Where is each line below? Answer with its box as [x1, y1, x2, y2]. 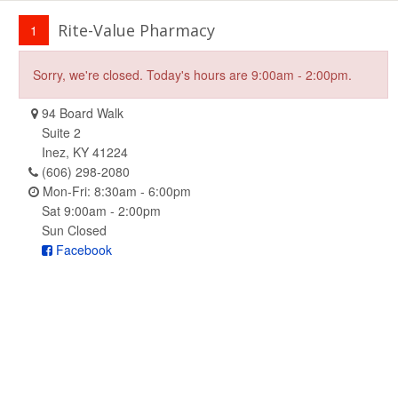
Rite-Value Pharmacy [58, 20, 215, 41]
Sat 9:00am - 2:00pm [42, 202, 161, 219]
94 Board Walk [38, 104, 123, 122]
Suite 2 [42, 123, 81, 141]
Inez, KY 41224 [42, 143, 128, 161]
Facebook [52, 241, 112, 259]
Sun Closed [42, 221, 107, 239]
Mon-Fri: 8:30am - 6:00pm [39, 182, 191, 200]
